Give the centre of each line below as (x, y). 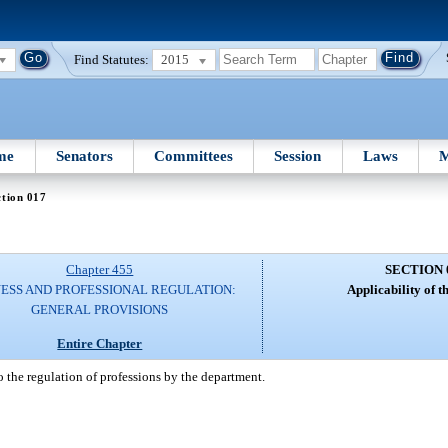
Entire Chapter (100, 343)
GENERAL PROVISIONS (100, 310)
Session (298, 155)
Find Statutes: (112, 59)
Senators (84, 155)
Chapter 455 (100, 270)
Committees (194, 155)
